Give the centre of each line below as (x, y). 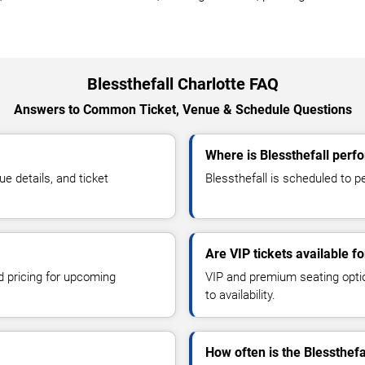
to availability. (240, 295)
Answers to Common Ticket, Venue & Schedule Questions (182, 109)
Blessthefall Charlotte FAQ (182, 84)
